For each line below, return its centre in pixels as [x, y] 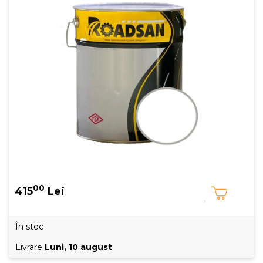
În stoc [29, 227]
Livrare [30, 247]
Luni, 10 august [78, 247]
